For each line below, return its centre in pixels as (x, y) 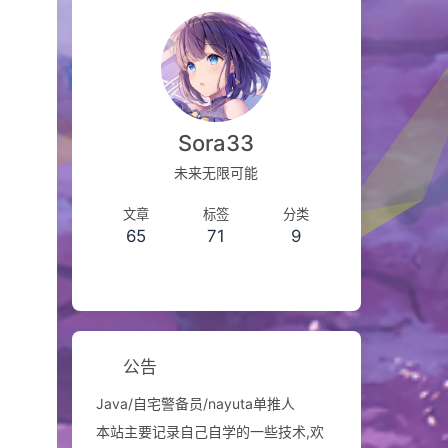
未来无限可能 (216, 173)
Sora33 (216, 143)
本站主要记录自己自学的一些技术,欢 (209, 432)
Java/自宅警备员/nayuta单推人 (195, 404)
